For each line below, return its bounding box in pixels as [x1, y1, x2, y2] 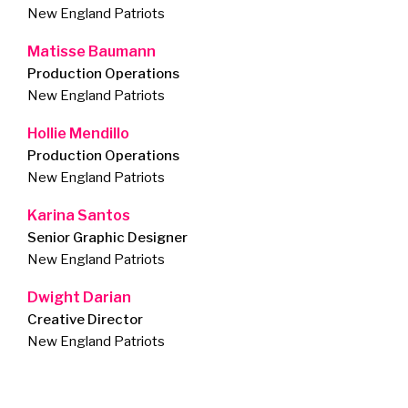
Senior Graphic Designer [27, 229, 188, 247]
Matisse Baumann [27, 43, 156, 61]
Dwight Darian [27, 289, 131, 307]
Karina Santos [27, 207, 130, 225]
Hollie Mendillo [27, 125, 129, 143]
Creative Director [27, 311, 143, 329]
